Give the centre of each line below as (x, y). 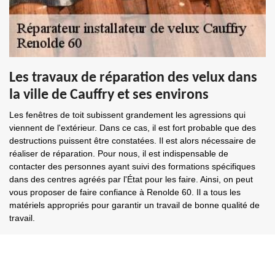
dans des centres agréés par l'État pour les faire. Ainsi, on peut (131, 179)
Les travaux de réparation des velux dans (133, 78)
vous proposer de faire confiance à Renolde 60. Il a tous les (125, 192)
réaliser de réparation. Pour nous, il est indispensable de (119, 153)
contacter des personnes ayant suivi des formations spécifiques (132, 166)
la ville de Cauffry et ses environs (109, 95)
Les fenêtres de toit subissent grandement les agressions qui (127, 115)
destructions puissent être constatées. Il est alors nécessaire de (133, 141)
